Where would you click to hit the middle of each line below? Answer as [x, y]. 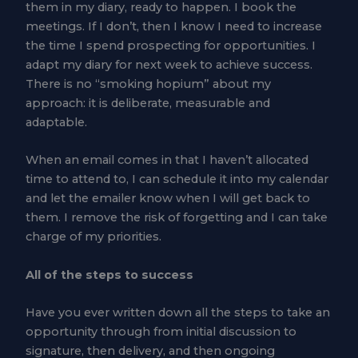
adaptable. [56, 122]
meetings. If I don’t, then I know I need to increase [173, 26]
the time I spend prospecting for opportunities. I [170, 45]
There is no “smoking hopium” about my [148, 84]
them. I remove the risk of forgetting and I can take [176, 218]
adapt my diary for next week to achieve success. [169, 64]
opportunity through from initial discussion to [161, 331]
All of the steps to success [109, 274]
